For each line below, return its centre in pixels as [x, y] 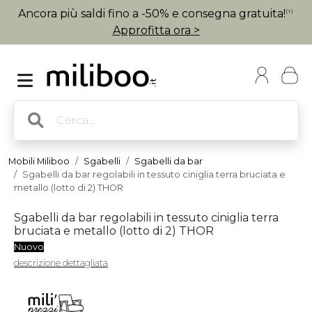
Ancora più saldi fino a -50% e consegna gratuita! [152, 14]
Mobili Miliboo [39, 161]
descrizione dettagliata [61, 263]
